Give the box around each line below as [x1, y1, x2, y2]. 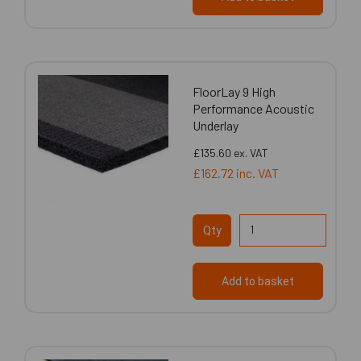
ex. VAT [234, 145, 268, 160]
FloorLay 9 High [193, 83, 276, 99]
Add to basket [222, 274, 294, 288]
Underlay [193, 117, 239, 133]
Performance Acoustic [193, 100, 314, 116]
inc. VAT [236, 164, 279, 180]
